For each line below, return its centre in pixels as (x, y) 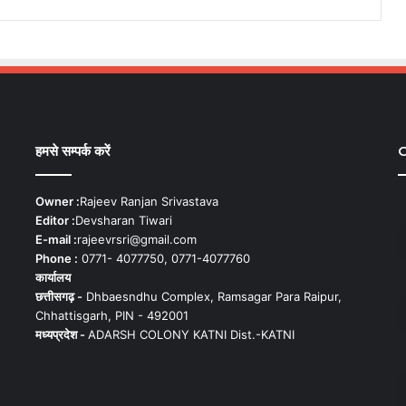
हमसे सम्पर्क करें (72, 151)
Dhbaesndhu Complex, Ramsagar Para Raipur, (212, 297)
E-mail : (56, 240)
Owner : (57, 202)
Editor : (55, 221)
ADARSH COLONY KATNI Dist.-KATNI (191, 335)
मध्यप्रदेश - (61, 335)
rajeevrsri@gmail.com (136, 240)
